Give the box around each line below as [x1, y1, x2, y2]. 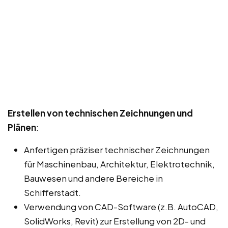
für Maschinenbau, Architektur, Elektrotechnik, [24, 158, 215, 170]
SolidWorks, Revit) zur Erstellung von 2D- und [24, 215, 206, 227]
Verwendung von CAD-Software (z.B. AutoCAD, [24, 201, 218, 213]
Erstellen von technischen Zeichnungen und [8, 107, 193, 119]
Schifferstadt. [24, 187, 81, 198]
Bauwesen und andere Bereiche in [24, 173, 163, 184]
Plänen [8, 122, 36, 133]
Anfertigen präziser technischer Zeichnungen [24, 144, 210, 156]
